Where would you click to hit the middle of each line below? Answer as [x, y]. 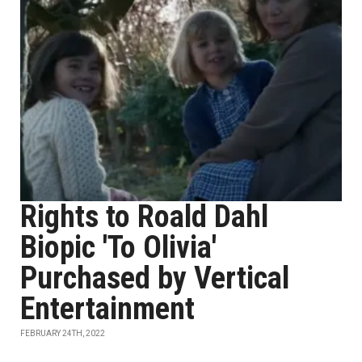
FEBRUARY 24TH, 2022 [63, 333]
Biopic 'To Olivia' [118, 247]
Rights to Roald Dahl [144, 217]
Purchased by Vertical [155, 278]
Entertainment [107, 309]
